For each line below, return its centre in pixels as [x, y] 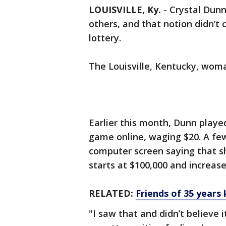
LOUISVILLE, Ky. [125, 10]
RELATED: [112, 193]
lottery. [106, 38]
